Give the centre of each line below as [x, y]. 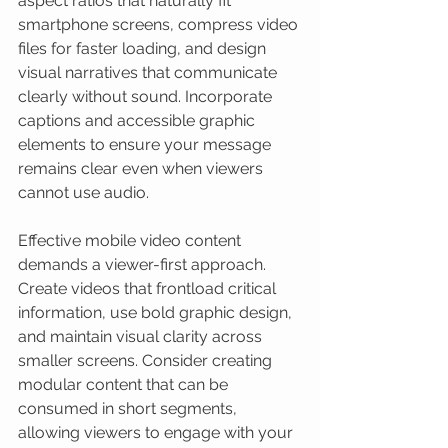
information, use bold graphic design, [157, 312]
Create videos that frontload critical [149, 288]
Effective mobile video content [131, 240]
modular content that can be [125, 384]
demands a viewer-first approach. [144, 264]
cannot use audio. [83, 192]
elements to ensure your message [146, 144]
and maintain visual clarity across [142, 336]
